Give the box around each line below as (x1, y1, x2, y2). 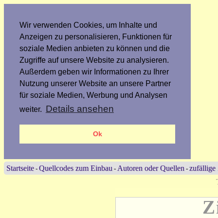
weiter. (19, 105, 44, 113)
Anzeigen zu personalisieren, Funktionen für (19, 33, 172, 41)
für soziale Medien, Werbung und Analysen (19, 91, 167, 99)
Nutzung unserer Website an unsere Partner (19, 79, 171, 88)
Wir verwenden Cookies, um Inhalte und (19, 21, 157, 29)
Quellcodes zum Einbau (39, 164, 112, 172)
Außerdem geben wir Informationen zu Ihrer (19, 68, 169, 76)
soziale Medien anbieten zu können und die (19, 44, 170, 53)
